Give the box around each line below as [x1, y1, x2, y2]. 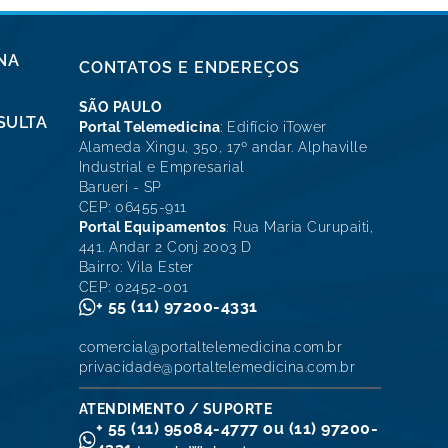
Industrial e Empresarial [78, 158, 245, 175]
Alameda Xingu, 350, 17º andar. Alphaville [78, 138, 367, 155]
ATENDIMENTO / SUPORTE [78, 400, 272, 417]
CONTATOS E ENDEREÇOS [78, 57, 300, 77]
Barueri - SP [78, 178, 162, 195]
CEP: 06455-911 [78, 198, 187, 215]
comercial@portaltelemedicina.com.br [78, 338, 342, 355]
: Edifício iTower [220, 118, 327, 135]
